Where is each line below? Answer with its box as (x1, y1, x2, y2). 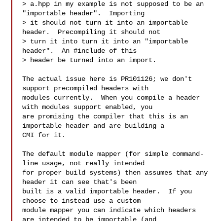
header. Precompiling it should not (22, 28, 161, 36)
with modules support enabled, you (22, 103, 153, 111)
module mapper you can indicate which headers (22, 206, 196, 214)
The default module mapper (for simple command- (22, 150, 204, 158)
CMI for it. (22, 131, 66, 139)
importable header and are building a (22, 122, 165, 130)
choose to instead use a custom (22, 197, 141, 205)
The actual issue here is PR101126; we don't (22, 75, 192, 83)
